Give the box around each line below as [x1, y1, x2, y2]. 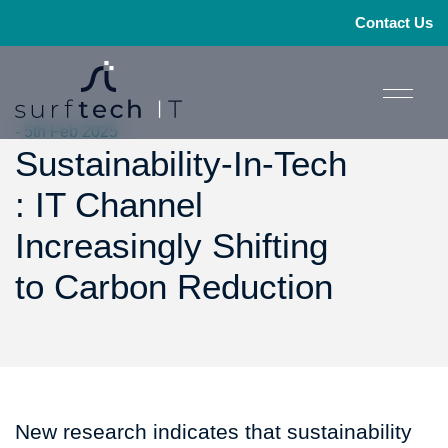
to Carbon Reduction [15, 267, 333, 306]
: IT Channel [15, 185, 203, 224]
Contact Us [355, 14, 433, 31]
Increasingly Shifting [15, 226, 328, 265]
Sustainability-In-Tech [15, 144, 347, 183]
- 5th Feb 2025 [15, 123, 118, 140]
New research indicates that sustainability [15, 420, 412, 443]
